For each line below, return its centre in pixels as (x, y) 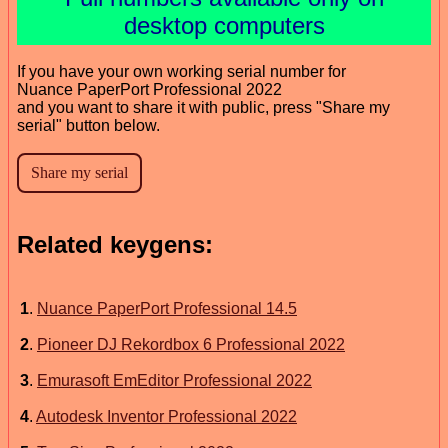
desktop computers (224, 25)
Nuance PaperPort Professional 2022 (149, 89)
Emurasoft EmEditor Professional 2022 (174, 380)
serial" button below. (88, 125)
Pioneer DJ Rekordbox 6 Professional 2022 (191, 344)
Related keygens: (115, 244)
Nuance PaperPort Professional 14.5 (167, 308)
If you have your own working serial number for (181, 71)
